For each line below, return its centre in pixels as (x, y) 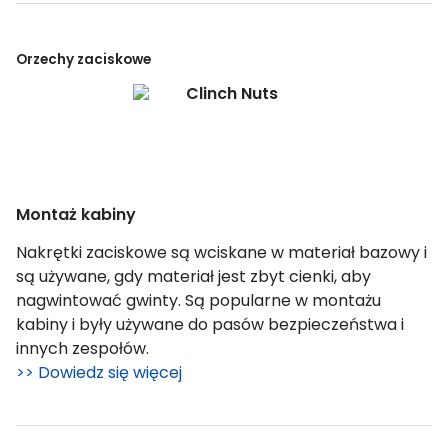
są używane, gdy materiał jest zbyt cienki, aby (193, 276)
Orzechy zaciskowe (83, 59)
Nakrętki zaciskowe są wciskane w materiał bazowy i (221, 252)
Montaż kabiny (76, 214)
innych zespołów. (82, 348)
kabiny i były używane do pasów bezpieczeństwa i (210, 324)
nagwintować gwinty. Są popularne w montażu (198, 300)
